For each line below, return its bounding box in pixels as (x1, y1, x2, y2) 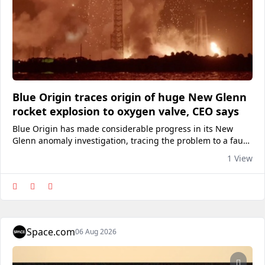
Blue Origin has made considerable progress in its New (12, 123, 233, 134)
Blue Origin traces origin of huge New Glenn (12, 90, 247, 104)
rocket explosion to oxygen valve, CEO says (12, 104, 239, 118)
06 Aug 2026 (75, 227, 117, 237)
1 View (227, 153, 253, 164)
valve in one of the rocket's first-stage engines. (12, 147, 197, 158)
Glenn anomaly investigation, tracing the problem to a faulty (12, 135, 253, 146)
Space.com (27, 225, 75, 238)
